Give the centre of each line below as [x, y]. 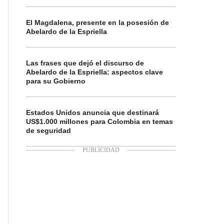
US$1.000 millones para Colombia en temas [99, 121]
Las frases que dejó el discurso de [85, 63]
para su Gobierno [56, 81]
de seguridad [48, 130]
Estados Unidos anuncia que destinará [92, 112]
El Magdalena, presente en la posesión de [97, 22]
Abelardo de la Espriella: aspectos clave [94, 72]
